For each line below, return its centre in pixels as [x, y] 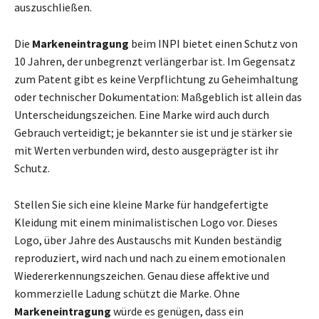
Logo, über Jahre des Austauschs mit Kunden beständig [148, 240]
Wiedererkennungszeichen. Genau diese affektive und [142, 275]
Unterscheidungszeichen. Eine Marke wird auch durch [142, 114]
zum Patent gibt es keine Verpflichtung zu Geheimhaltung [156, 79]
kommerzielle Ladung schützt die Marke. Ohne [127, 293]
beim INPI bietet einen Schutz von [213, 43]
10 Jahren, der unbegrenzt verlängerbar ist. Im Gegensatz [155, 61]
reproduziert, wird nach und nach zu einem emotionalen [150, 257]
